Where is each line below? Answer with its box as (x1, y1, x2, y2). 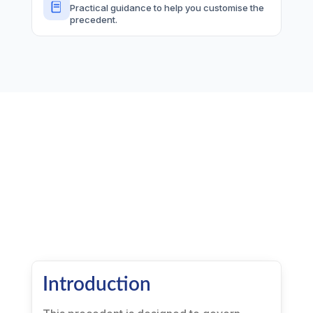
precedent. (69, 14, 117, 25)
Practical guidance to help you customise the (69, 2, 264, 13)
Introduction (42, 275, 151, 294)
